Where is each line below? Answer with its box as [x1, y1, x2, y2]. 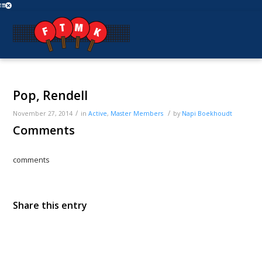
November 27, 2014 [13, 109, 73, 118]
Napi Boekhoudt [182, 109, 233, 118]
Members [133, 109, 164, 118]
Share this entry [13, 199, 88, 212]
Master [111, 109, 132, 118]
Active [88, 109, 108, 118]
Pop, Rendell [13, 87, 88, 104]
